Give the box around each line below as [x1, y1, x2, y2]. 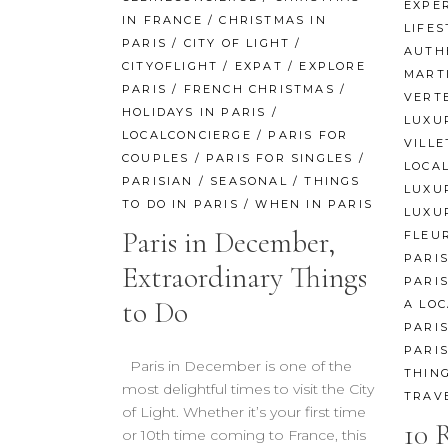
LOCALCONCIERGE [122, 127, 252, 142]
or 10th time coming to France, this [122, 425, 366, 444]
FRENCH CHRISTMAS [183, 81, 335, 96]
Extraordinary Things [122, 258, 367, 296]
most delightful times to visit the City [122, 379, 374, 398]
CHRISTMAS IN [219, 12, 327, 27]
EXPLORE [299, 58, 366, 73]
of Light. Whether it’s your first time [122, 402, 366, 421]
